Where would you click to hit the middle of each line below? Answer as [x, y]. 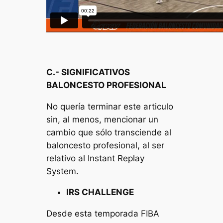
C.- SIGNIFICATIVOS [88, 72]
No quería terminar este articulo [110, 106]
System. [63, 171]
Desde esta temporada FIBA [103, 214]
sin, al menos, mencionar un [103, 119]
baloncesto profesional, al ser [106, 145]
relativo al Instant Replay [96, 158]
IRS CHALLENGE [100, 192]
